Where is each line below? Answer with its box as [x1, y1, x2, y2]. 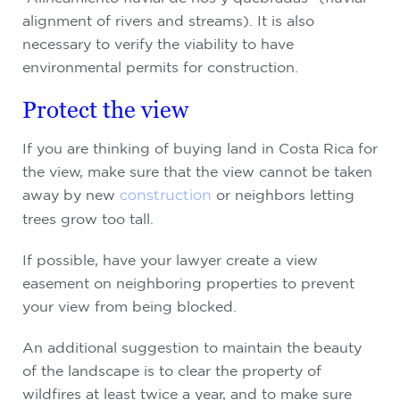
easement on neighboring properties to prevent [22, 275, 354, 291]
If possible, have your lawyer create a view [22, 252, 318, 268]
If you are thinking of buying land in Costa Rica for [22, 140, 378, 156]
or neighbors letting [212, 187, 354, 203]
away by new [22, 187, 120, 203]
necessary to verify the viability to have [22, 36, 294, 52]
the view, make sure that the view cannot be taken [22, 163, 372, 179]
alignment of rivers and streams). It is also [22, 12, 314, 29]
